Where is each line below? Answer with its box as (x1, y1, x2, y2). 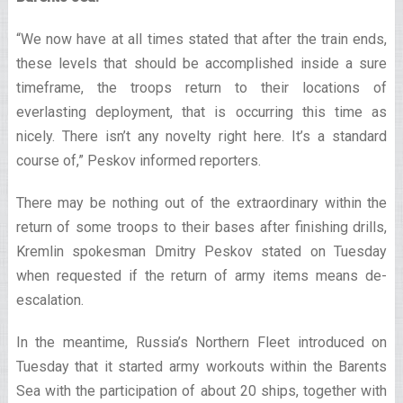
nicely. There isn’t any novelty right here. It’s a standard (15, 128, 388, 145)
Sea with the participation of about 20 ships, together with (15, 382, 388, 399)
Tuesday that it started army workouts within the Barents (15, 358, 388, 375)
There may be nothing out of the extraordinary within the (15, 194, 388, 211)
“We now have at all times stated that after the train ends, (15, 31, 388, 48)
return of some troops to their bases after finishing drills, (15, 219, 388, 236)
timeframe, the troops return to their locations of (15, 79, 388, 96)
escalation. (15, 291, 84, 309)
